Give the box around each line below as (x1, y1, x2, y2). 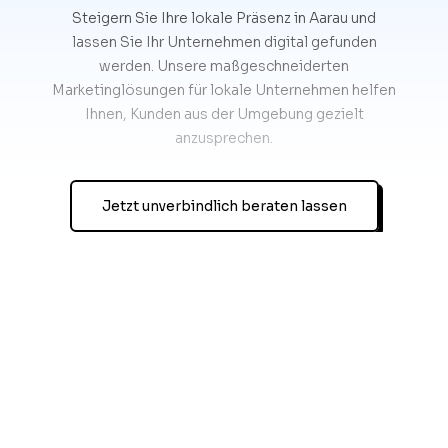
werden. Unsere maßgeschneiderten (99, 56, 349, 75)
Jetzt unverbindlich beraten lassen (101, 196, 347, 215)
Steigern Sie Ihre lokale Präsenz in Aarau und (72, 8, 376, 27)
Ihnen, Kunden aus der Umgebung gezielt (84, 104, 364, 123)
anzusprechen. (175, 128, 273, 147)
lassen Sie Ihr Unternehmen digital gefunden (71, 32, 377, 51)
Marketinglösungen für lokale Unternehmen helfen (52, 80, 396, 99)
